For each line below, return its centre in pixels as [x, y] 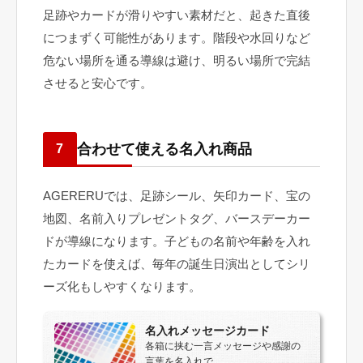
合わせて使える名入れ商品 [164, 149]
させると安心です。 [98, 83]
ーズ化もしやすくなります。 [122, 286]
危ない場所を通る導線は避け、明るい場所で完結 [177, 60]
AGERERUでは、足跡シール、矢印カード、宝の [177, 196]
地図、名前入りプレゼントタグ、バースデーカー [177, 218]
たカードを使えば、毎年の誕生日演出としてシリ [177, 264]
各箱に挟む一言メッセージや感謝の [223, 346]
